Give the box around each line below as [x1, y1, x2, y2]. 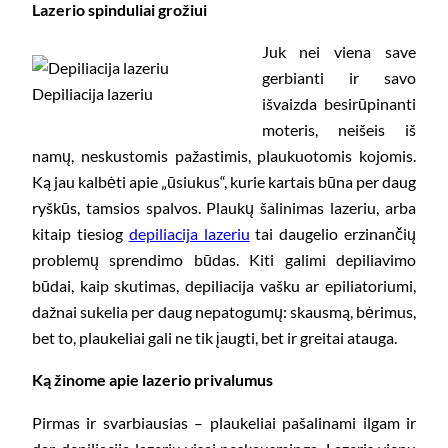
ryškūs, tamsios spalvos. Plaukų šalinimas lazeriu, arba [32, 198, 416, 218]
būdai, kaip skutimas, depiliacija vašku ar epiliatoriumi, [32, 276, 416, 296]
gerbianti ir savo [261, 68, 416, 88]
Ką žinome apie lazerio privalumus [32, 370, 273, 390]
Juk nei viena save [261, 42, 416, 62]
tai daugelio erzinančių [249, 224, 417, 244]
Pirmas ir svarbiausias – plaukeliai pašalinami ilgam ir [32, 412, 416, 432]
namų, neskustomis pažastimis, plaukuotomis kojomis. [32, 146, 416, 166]
